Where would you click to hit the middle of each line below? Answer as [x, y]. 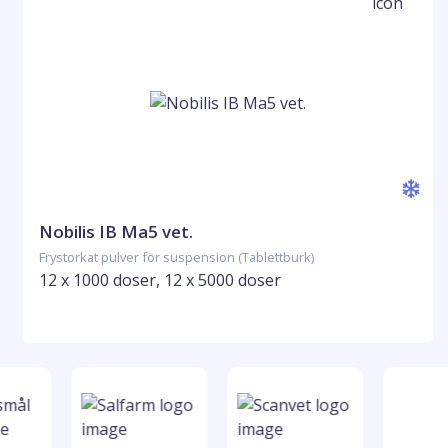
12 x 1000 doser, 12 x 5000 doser [160, 280]
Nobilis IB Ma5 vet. [116, 231]
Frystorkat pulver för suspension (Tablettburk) [176, 257]
